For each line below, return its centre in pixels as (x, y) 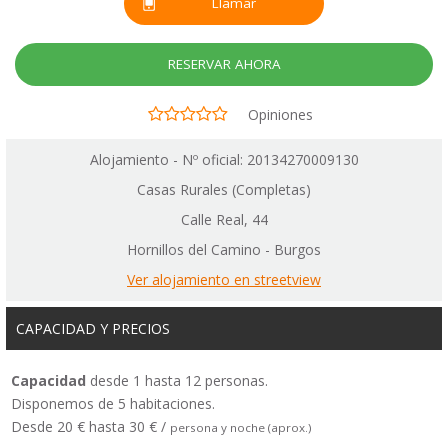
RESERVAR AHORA (224, 63)
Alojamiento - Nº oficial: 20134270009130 (224, 160)
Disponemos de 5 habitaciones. (113, 404)
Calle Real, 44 (224, 220)
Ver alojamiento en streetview (224, 280)
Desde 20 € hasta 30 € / (90, 427)
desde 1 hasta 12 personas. (177, 381)
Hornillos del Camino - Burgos (224, 250)
